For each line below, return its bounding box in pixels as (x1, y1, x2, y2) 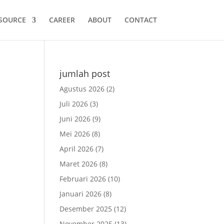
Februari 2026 (59, 174, 106, 183)
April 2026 (59, 144, 94, 153)
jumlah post (59, 67, 110, 79)
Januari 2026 (59, 189, 102, 198)
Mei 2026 (59, 129, 90, 138)
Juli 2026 (59, 99, 88, 108)
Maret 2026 (59, 159, 98, 168)
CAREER (48, 15, 75, 24)
